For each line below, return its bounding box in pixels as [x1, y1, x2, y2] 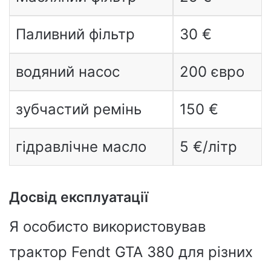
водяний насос [15, 63, 120, 80]
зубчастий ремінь [15, 100, 142, 118]
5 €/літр [179, 138, 237, 155]
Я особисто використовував [9, 217, 206, 235]
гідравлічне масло [15, 138, 146, 155]
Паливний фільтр [15, 25, 135, 43]
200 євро [179, 63, 244, 80]
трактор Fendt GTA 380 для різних [9, 243, 253, 261]
